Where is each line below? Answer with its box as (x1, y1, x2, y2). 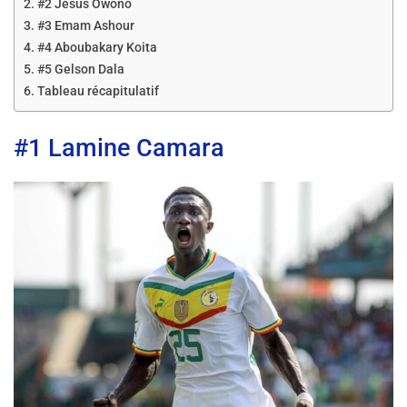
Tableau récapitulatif (36, 83, 159, 99)
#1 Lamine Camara (14, 134, 224, 164)
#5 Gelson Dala (36, 61, 124, 77)
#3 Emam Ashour (36, 17, 134, 34)
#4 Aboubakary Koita (36, 39, 157, 55)
